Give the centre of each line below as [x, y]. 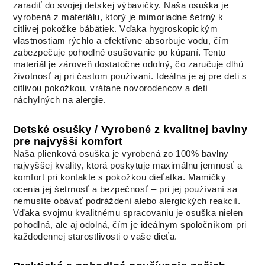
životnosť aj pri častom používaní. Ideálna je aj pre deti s [130, 76]
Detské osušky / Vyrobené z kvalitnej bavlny [130, 130]
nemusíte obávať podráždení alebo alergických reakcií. [127, 201]
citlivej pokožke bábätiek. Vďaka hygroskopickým [115, 29]
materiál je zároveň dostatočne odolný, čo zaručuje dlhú [128, 64]
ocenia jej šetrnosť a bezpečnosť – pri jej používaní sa [125, 189]
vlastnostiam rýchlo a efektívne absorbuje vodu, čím [121, 41]
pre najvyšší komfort [68, 142]
